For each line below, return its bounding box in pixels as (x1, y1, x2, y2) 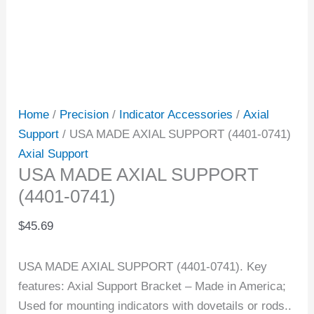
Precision (60, 108, 109, 122)
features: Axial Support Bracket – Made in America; (18, 279, 287, 293)
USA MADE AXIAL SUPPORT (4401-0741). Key (18, 259, 268, 273)
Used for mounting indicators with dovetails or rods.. (18, 299, 292, 313)
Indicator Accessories (119, 108, 233, 122)
